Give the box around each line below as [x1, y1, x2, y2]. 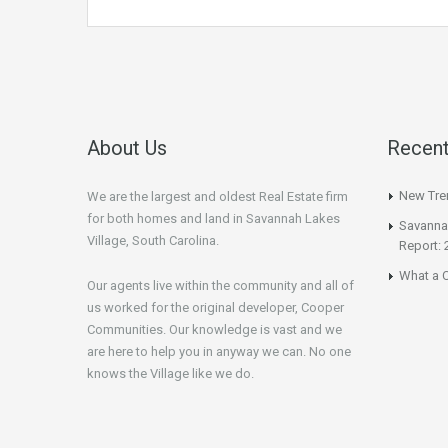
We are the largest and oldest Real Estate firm [87, 189, 348, 204]
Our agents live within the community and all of [87, 278, 354, 293]
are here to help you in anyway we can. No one [87, 344, 351, 359]
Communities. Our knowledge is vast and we [87, 322, 342, 337]
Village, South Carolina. [87, 233, 219, 248]
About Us [87, 136, 167, 160]
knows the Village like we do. [87, 366, 254, 381]
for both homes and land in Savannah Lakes [87, 211, 340, 226]
